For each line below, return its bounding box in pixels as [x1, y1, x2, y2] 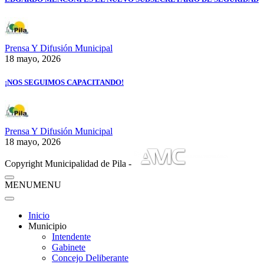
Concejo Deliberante [52, 252, 128, 263]
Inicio [28, 210, 49, 220]
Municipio [28, 220, 67, 231]
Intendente [52, 231, 91, 242]
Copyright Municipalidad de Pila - [5, 158, 134, 169]
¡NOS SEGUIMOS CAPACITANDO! [5, 77, 124, 87]
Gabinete [52, 242, 85, 252]
